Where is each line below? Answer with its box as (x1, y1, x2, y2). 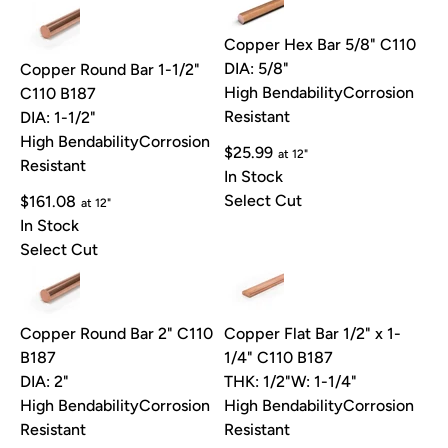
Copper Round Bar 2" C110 (20, 324, 213, 344)
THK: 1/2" (224, 372, 291, 392)
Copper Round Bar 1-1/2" (20, 60, 200, 80)
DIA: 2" (20, 372, 69, 392)
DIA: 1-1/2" (20, 108, 96, 128)
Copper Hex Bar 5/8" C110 (224, 35, 416, 55)
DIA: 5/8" (224, 59, 289, 79)
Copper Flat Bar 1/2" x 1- (224, 324, 401, 344)
